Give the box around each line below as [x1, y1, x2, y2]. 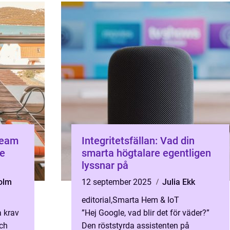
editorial [82, 195, 111, 205]
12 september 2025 [82, 177, 154, 187]
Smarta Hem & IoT [112, 195, 179, 205]
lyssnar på [82, 159, 128, 171]
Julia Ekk [162, 177, 195, 187]
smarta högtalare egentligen [82, 147, 211, 159]
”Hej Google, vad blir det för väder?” [82, 208, 209, 218]
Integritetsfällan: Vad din [82, 135, 195, 147]
